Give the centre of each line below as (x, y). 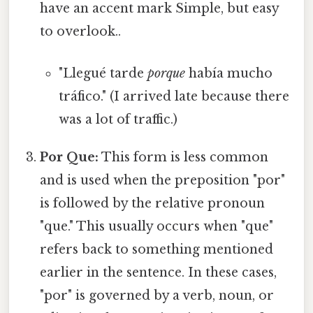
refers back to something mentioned (157, 249)
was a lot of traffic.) (118, 119)
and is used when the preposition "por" (163, 180)
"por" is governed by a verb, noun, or (157, 295)
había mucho (228, 73)
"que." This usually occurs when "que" (157, 226)
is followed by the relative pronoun (153, 203)
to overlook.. (81, 32)
